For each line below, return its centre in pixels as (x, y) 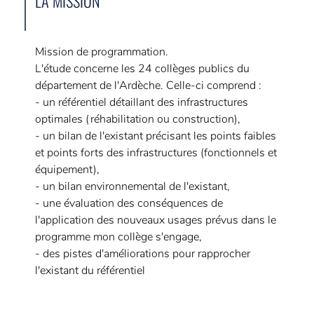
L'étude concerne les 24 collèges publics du (142, 69)
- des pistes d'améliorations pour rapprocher (142, 254)
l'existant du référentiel (90, 271)
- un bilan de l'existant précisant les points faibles (155, 136)
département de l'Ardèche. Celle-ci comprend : (148, 86)
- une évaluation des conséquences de (129, 203)
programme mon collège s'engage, (118, 237)
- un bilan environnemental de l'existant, (132, 186)
